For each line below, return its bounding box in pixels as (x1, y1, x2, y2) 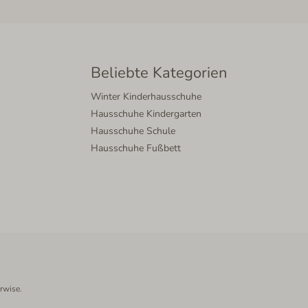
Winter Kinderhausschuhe (91, 90, 201, 103)
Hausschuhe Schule (91, 124, 175, 137)
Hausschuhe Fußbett (91, 142, 181, 155)
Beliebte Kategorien (91, 63, 228, 83)
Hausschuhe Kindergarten (91, 107, 201, 120)
